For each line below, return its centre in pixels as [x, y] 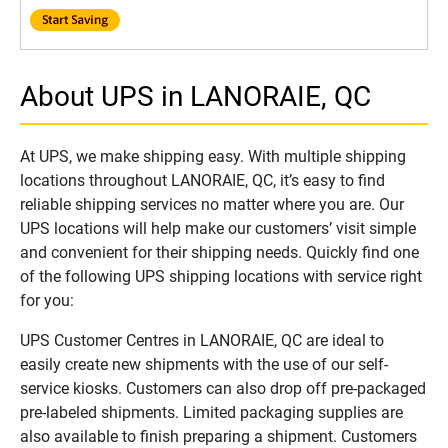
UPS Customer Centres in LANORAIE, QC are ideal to [202, 341]
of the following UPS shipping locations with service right [221, 277]
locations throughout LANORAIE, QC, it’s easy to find [202, 181]
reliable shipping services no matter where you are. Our [212, 205]
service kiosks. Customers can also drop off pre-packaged [223, 389]
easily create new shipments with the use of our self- [204, 365]
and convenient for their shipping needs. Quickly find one [219, 253]
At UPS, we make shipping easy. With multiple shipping [213, 157]
